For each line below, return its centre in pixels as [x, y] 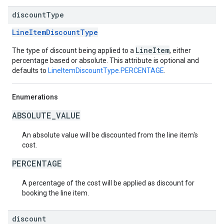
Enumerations [35, 97]
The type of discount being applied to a [74, 50]
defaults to [30, 70]
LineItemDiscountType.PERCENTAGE [106, 70]
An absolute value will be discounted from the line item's [110, 135]
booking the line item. [55, 193]
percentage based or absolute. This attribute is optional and [105, 60]
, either [180, 50]
